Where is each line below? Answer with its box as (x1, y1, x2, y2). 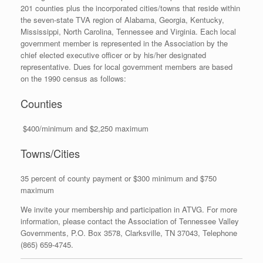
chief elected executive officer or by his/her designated (21, 49, 206, 60)
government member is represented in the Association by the (21, 37, 228, 49)
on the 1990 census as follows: (21, 72, 126, 84)
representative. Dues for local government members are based (21, 60, 232, 72)
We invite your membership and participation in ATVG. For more (21, 204, 237, 215)
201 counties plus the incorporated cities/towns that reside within (21, 2, 240, 14)
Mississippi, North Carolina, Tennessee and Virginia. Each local (21, 25, 236, 37)
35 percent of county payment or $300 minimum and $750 (21, 173, 217, 184)
